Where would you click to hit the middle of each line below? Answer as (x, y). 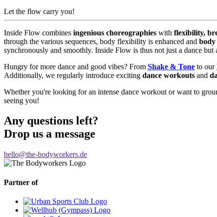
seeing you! (22, 100)
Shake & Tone (171, 66)
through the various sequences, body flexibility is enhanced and (101, 41)
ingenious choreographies (115, 32)
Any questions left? (51, 121)
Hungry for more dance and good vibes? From (76, 66)
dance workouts (169, 75)
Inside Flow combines (39, 32)
